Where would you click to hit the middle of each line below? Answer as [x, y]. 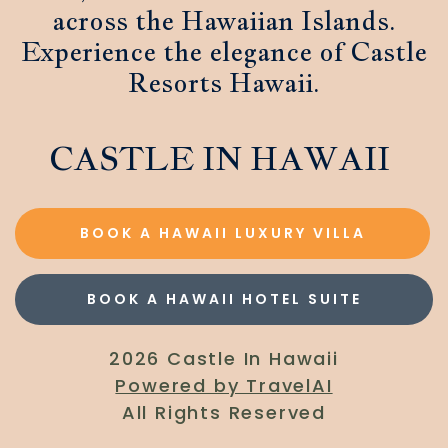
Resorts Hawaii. [224, 83]
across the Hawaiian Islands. [224, 21]
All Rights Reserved [224, 413]
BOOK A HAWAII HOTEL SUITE [224, 299]
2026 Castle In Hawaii [224, 359]
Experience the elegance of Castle [224, 52]
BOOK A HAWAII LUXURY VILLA [222, 233]
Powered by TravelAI [224, 386]
